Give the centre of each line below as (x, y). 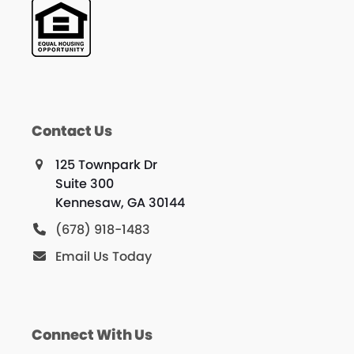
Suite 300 (84, 184)
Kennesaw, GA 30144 (120, 203)
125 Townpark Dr (106, 165)
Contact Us (72, 131)
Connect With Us (92, 335)
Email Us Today (103, 257)
